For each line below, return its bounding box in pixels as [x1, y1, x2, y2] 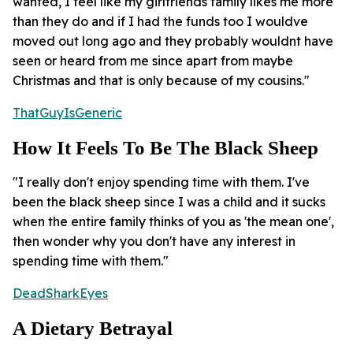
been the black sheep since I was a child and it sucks [13, 194, 325, 210]
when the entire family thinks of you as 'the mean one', [13, 214, 334, 230]
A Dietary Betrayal [13, 318, 177, 340]
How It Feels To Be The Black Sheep [13, 137, 318, 159]
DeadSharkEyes [13, 285, 108, 302]
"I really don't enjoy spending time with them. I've [13, 174, 310, 191]
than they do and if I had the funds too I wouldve [13, 13, 308, 30]
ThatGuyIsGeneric [13, 105, 122, 121]
